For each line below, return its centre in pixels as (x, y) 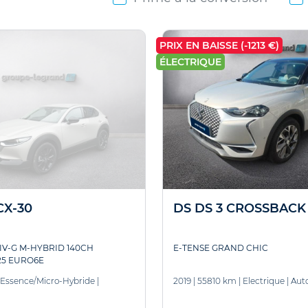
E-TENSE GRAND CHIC (221, 248)
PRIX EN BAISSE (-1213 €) (219, 45)
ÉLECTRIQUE (190, 62)
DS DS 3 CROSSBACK (240, 209)
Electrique (264, 281)
